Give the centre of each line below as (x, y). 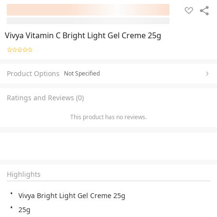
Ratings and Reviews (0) (45, 97)
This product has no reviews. (108, 117)
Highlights (24, 174)
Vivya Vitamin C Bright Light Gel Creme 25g (83, 35)
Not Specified (82, 73)
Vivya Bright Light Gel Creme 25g (72, 195)
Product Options (33, 73)
